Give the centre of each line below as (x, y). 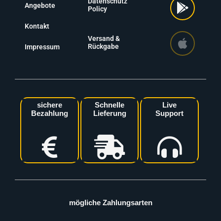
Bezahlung (50, 113)
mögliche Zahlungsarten (110, 203)
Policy (98, 9)
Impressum (42, 47)
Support (170, 113)
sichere (50, 105)
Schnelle (110, 105)
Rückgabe (104, 46)
